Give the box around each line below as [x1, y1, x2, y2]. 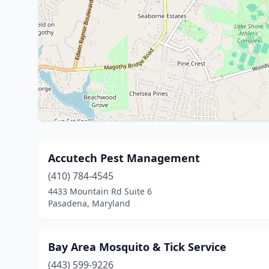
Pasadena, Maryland [48, 198, 130, 209]
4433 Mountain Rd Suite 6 [48, 186, 152, 197]
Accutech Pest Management [48, 151, 200, 165]
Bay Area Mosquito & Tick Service [48, 240, 226, 254]
